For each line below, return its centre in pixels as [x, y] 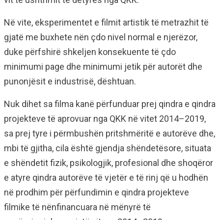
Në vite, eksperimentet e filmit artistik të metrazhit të [106, 23]
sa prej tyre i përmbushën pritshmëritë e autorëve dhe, [110, 134]
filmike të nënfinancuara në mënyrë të [77, 207]
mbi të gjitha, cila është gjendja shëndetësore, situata [108, 148]
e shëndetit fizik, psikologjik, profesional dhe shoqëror [109, 163]
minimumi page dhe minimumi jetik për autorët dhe [103, 67]
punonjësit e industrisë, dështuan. [70, 82]
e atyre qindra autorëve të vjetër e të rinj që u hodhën [106, 178]
